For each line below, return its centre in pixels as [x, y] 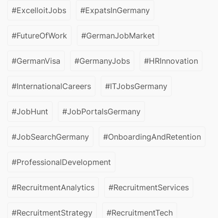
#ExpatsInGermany [115, 10]
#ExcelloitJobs [39, 10]
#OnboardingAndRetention [152, 137]
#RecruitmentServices [149, 188]
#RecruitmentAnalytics [53, 188]
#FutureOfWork [39, 36]
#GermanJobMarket [118, 36]
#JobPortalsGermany [101, 112]
